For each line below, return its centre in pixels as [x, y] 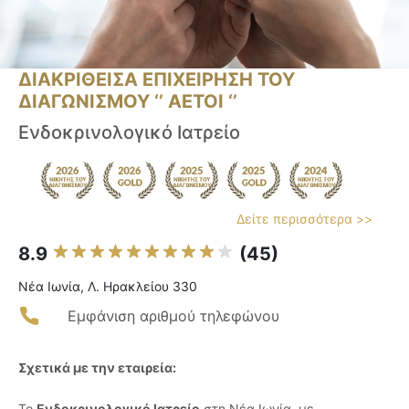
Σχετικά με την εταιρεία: [97, 368]
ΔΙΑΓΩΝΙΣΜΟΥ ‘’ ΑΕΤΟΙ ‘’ [128, 102]
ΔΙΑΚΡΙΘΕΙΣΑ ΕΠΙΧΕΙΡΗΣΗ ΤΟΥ [157, 80]
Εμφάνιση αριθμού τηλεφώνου [173, 316]
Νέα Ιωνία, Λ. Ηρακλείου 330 [108, 287]
